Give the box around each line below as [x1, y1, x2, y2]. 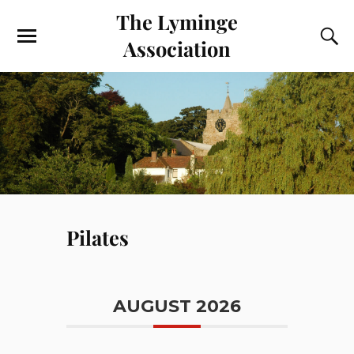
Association [123, 35, 231, 62]
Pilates [66, 224, 129, 251]
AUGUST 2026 [113, 296, 241, 318]
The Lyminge [116, 8, 238, 35]
